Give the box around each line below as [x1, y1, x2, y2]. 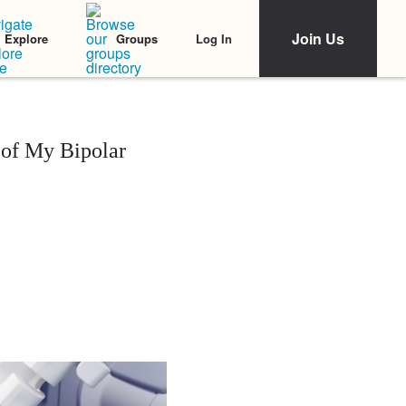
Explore [5, 30, 48, 47]
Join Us [292, 28, 344, 49]
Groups [116, 30, 158, 47]
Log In [196, 29, 232, 47]
